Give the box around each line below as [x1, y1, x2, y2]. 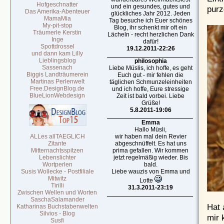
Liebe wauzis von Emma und [111, 168, 190, 175]
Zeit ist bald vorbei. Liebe [116, 92, 185, 99]
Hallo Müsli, [134, 126, 167, 133]
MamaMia [44, 15, 71, 22]
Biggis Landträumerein [26, 71, 88, 78]
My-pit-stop [42, 22, 72, 29]
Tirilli [51, 182, 64, 189]
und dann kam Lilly [31, 50, 83, 57]
